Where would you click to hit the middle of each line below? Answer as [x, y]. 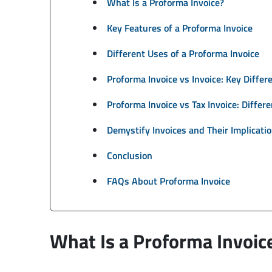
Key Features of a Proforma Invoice [179, 28]
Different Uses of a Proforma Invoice [183, 53]
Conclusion [129, 155]
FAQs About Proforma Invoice [168, 181]
